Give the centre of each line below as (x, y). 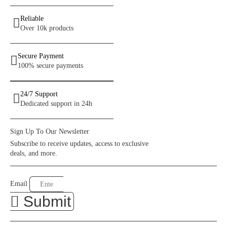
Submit (47, 201)
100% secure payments (50, 65)
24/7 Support (39, 94)
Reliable (32, 18)
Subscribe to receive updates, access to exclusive (79, 143)
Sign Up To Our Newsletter (50, 131)
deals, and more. (34, 153)
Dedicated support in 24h (56, 103)
